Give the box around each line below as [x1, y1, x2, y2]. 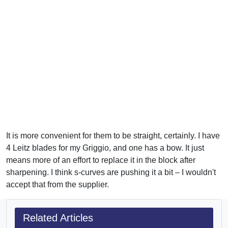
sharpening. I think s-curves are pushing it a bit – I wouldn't [6, 167, 216, 177]
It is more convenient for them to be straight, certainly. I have [6, 131, 220, 140]
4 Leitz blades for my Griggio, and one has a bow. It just [6, 143, 204, 152]
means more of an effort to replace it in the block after [6, 155, 195, 164]
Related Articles [23, 212, 93, 223]
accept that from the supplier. [6, 180, 109, 189]
